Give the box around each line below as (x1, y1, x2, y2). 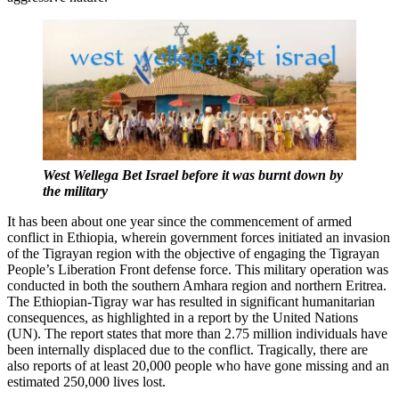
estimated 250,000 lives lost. (7, 374, 166, 390)
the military (43, 183, 108, 199)
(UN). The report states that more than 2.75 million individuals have (7, 326, 387, 342)
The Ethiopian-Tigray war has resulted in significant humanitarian (7, 294, 375, 310)
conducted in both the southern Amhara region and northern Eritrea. (7, 278, 387, 294)
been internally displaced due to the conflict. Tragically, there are (7, 342, 368, 358)
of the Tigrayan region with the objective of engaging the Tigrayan (7, 246, 379, 262)
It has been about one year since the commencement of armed (7, 214, 352, 230)
